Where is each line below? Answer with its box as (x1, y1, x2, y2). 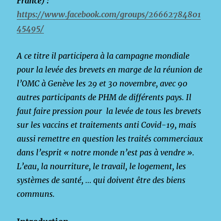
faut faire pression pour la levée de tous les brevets (17, 106, 202, 116)
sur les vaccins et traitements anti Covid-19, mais (17, 120, 197, 130)
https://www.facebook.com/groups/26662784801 (17, 9, 201, 19)
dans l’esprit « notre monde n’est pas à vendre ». (17, 147, 195, 157)
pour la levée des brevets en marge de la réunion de (17, 65, 203, 74)
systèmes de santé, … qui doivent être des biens (17, 175, 186, 185)
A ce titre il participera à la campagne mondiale (17, 51, 190, 61)
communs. (17, 189, 55, 199)
